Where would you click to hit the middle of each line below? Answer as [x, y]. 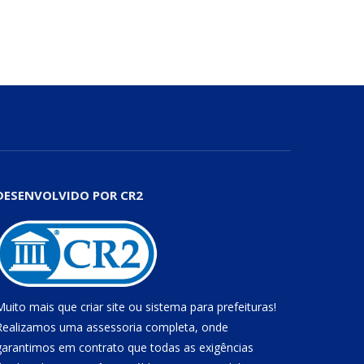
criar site [102, 306]
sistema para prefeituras [209, 306]
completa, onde [185, 327]
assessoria [114, 327]
